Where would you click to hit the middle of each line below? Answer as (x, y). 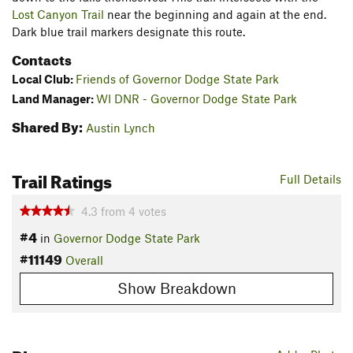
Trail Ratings (62, 178)
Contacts (42, 58)
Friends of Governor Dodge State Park (177, 79)
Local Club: (44, 79)
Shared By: (47, 124)
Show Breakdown (176, 288)
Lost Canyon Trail (58, 15)
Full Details (310, 178)
